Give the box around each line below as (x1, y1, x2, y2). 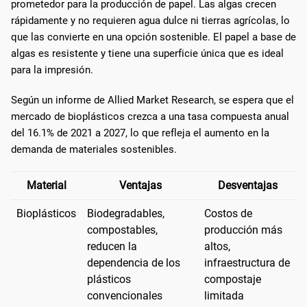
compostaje (204, 272, 261, 286)
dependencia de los (87, 256, 180, 269)
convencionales (87, 288, 162, 302)
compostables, (87, 223, 158, 236)
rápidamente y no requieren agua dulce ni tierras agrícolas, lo (11, 14, 290, 27)
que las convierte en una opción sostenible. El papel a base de (11, 30, 296, 43)
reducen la (87, 239, 137, 253)
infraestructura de (204, 256, 290, 269)
